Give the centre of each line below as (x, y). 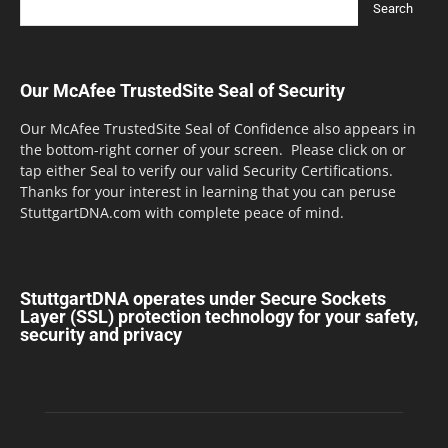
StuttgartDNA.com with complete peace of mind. (182, 212)
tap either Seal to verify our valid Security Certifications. (206, 170)
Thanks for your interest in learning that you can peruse (208, 191)
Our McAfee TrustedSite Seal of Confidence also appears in (218, 128)
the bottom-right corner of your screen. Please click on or (213, 149)
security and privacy (101, 334)
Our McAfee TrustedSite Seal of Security (182, 90)
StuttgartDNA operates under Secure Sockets (203, 298)
